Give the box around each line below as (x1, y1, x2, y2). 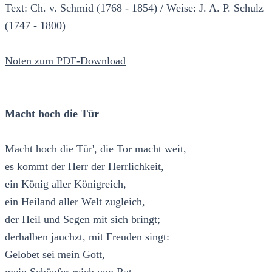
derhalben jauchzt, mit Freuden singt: (5, 230, 169, 243)
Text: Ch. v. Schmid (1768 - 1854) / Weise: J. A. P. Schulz (5, 1, 263, 14)
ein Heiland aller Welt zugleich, (5, 195, 145, 208)
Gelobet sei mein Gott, (5, 248, 105, 260)
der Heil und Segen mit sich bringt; (5, 212, 160, 225)
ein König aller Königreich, (5, 177, 126, 190)
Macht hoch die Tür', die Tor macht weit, (5, 142, 186, 155)
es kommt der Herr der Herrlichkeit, (5, 160, 164, 172)
